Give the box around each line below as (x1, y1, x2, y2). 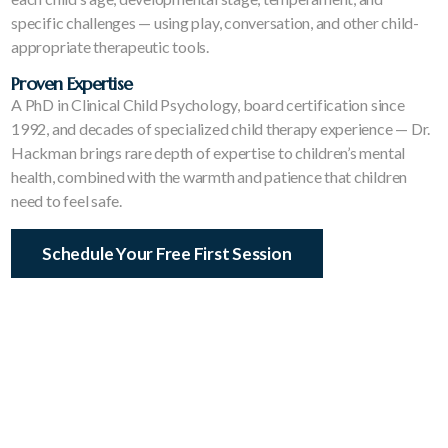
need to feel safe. (11, 191, 122, 211)
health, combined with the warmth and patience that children (11, 167, 408, 187)
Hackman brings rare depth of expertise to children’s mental (11, 143, 406, 163)
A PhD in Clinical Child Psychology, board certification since (11, 95, 405, 115)
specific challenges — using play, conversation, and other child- (11, 13, 419, 33)
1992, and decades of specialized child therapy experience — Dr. (11, 119, 431, 139)
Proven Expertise (11, 72, 133, 96)
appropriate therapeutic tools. (11, 37, 210, 57)
